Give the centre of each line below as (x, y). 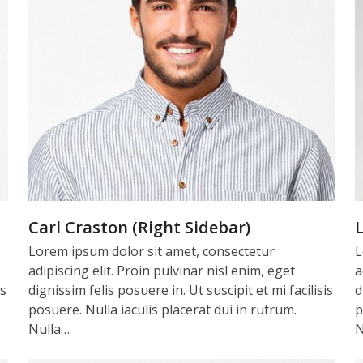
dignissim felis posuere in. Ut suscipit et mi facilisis (180, 290)
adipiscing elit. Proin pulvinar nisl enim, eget (161, 271)
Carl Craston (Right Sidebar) (139, 228)
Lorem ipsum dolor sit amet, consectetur (151, 252)
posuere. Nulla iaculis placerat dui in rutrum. (162, 310)
